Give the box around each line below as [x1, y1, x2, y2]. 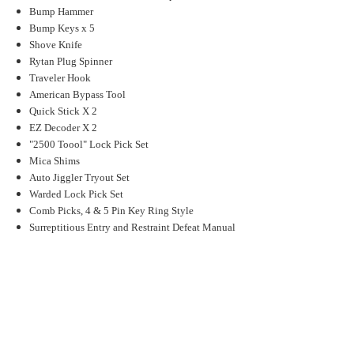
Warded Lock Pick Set [29, 188, 124, 201]
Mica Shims [29, 155, 81, 168]
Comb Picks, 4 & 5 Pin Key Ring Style [29, 205, 194, 217]
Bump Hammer [29, 6, 94, 18]
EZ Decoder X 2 [29, 122, 98, 134]
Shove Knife [29, 39, 83, 51]
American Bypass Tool [29, 88, 126, 101]
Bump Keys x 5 [29, 22, 96, 35]
